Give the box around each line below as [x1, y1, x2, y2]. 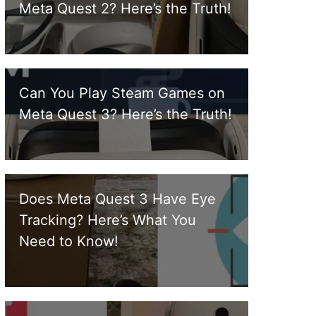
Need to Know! [19, 233, 119, 250]
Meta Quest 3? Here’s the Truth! [19, 106, 232, 123]
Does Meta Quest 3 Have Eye [19, 190, 216, 208]
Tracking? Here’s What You [19, 212, 196, 229]
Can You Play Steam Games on [19, 85, 225, 102]
